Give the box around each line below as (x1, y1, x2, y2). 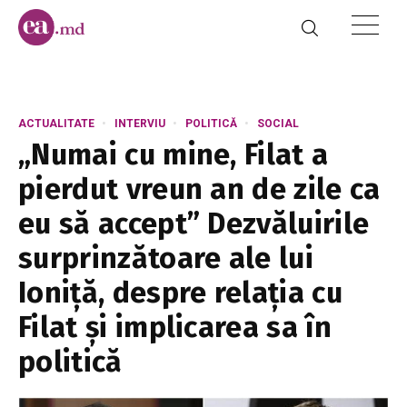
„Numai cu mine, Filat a (18, 137, 329, 172)
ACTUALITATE (18, 117, 94, 130)
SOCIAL (257, 117, 299, 130)
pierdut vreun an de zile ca (18, 172, 381, 206)
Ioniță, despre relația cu (18, 275, 343, 310)
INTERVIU (114, 117, 165, 130)
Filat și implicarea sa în (18, 310, 333, 344)
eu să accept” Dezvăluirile (18, 206, 370, 241)
